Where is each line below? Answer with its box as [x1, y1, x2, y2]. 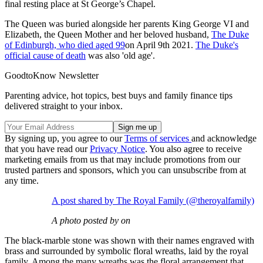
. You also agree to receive [145, 143, 242, 154]
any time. [5, 175, 39, 186]
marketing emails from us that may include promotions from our [5, 154, 240, 164]
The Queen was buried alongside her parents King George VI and [5, 18, 249, 29]
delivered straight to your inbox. [5, 100, 123, 111]
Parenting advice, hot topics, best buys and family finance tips [5, 90, 232, 100]
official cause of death [5, 50, 86, 60]
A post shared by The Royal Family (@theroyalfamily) [52, 195, 254, 205]
